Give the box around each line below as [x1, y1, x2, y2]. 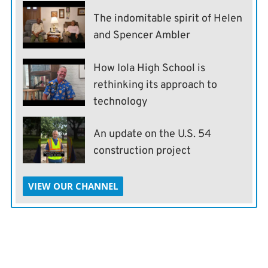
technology [93, 95, 148, 109]
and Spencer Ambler [93, 29, 191, 43]
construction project [93, 144, 191, 158]
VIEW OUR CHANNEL [28, 179, 118, 192]
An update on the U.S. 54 [93, 127, 212, 141]
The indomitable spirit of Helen [93, 12, 243, 26]
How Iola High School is [93, 61, 206, 75]
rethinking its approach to [93, 78, 218, 92]
